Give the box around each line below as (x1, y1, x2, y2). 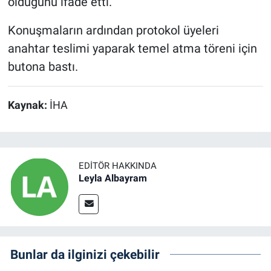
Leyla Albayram (79, 172, 147, 184)
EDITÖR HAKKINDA (79, 160, 157, 171)
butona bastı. (7, 59, 78, 74)
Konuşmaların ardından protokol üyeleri (7, 23, 219, 38)
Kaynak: (7, 99, 50, 112)
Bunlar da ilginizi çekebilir (10, 246, 160, 262)
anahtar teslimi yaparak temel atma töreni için (7, 41, 257, 56)
